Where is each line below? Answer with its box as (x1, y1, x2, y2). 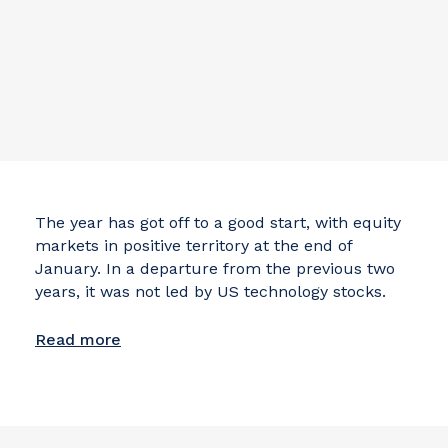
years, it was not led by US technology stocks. (35, 281, 386, 301)
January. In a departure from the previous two (35, 258, 395, 278)
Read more (35, 329, 121, 349)
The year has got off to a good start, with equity (35, 212, 401, 232)
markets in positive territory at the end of (35, 235, 352, 255)
